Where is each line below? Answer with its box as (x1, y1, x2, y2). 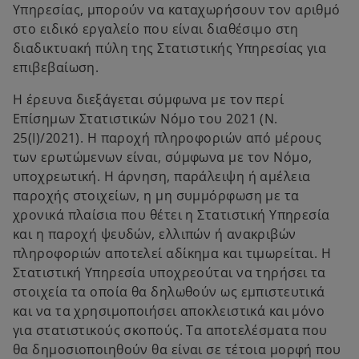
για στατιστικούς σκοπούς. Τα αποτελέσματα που (13, 321, 328, 339)
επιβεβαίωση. (13, 58, 99, 76)
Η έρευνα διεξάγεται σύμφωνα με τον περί (13, 91, 284, 108)
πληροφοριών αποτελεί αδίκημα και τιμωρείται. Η (13, 244, 332, 262)
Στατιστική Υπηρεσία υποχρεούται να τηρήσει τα (13, 264, 326, 281)
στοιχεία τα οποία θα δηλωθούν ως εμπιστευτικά (13, 283, 325, 301)
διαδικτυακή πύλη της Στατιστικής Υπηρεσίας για (13, 39, 327, 57)
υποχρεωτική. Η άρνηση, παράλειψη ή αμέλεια (13, 167, 311, 185)
